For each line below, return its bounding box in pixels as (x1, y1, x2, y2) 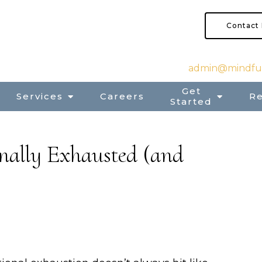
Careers (100, 91, 144, 102)
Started (170, 96, 212, 107)
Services (16, 91, 63, 102)
